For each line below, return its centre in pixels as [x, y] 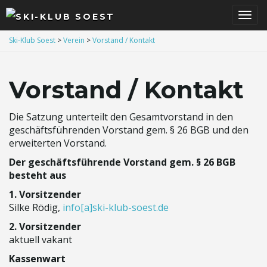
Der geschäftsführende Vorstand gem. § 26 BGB [122, 162]
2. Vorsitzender [45, 226]
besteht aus [38, 175]
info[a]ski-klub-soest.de [116, 207]
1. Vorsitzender [45, 194]
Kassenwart [37, 259]
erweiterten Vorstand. [58, 143]
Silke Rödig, [36, 207]
